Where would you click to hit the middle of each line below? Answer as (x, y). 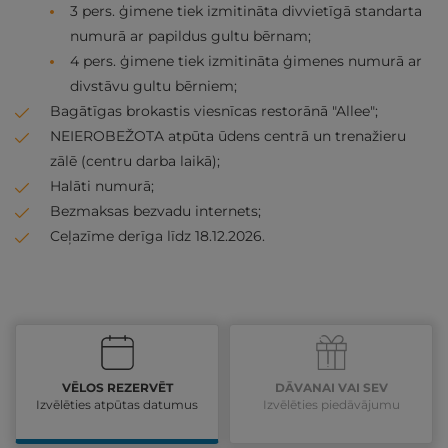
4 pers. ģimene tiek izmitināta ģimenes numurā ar (246, 61)
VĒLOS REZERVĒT (117, 387)
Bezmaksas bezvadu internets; (155, 211)
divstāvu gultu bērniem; (153, 86)
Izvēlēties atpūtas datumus (117, 404)
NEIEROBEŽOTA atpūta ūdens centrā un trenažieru (228, 136)
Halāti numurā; (102, 186)
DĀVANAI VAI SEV (331, 387)
